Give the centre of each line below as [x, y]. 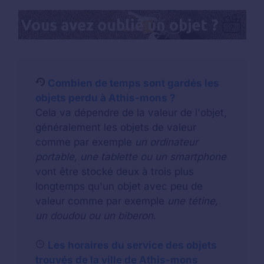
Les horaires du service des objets [132, 245]
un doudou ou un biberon [94, 216]
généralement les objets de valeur [116, 128]
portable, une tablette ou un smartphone [131, 157]
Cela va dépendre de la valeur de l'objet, [131, 113]
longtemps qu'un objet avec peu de [119, 187]
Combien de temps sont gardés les [133, 83]
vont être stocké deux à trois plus [115, 172]
